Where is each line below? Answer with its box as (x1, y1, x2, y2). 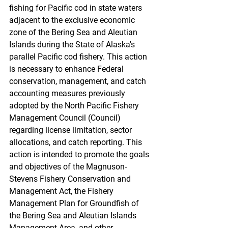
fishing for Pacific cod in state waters (9, 3, 144, 13)
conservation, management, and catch (9, 76, 148, 86)
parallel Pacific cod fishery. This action (9, 52, 149, 62)
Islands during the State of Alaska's (9, 40, 137, 49)
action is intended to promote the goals (9, 150, 151, 159)
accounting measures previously (9, 89, 127, 98)
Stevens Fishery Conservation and (9, 174, 133, 184)
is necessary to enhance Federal (9, 64, 126, 74)
